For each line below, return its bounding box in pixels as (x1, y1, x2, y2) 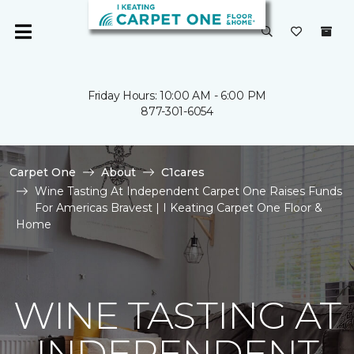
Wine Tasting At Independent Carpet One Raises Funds (35, 184, 342, 198)
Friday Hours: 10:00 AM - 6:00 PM (87, 88, 267, 103)
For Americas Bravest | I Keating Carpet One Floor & (35, 201, 322, 215)
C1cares (161, 165, 205, 179)
